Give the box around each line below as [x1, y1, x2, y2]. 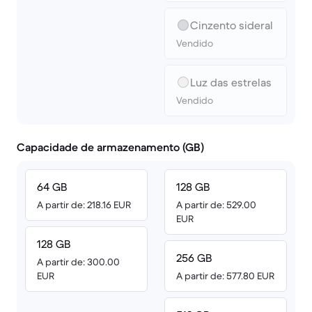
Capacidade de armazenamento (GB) [17, 140, 204, 154]
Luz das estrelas [190, 75, 272, 89]
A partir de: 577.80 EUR [176, 270, 274, 282]
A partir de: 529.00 [176, 198, 256, 211]
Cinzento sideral [190, 18, 273, 32]
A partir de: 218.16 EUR [37, 198, 131, 211]
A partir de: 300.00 [37, 256, 120, 268]
